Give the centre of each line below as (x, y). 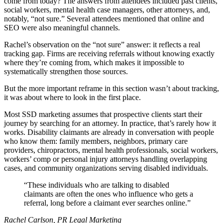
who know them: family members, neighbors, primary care (96, 141)
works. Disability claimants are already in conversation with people (109, 132)
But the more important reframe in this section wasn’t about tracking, (111, 88)
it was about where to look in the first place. (72, 97)
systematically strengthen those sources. (66, 71)
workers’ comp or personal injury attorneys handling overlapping (106, 159)
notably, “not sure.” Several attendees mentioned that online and (104, 18)
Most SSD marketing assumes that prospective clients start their (103, 114)
